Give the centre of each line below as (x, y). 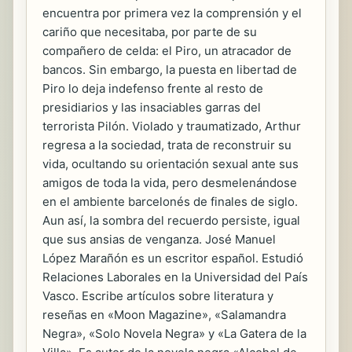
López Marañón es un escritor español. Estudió (173, 258)
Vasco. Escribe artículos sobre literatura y (158, 295)
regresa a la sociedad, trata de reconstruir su (167, 145)
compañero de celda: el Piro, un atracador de (167, 50)
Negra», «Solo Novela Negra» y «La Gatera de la (174, 333)
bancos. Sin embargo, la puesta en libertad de (170, 69)
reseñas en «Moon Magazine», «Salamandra (164, 314)
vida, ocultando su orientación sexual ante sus (170, 163)
